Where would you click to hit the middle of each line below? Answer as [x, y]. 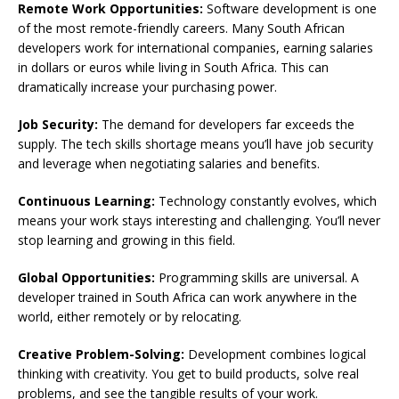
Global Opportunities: [86, 278]
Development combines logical [275, 354]
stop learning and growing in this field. [126, 240]
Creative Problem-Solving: [101, 354]
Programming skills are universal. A [257, 278]
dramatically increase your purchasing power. [147, 87]
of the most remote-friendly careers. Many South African [181, 28]
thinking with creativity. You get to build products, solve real [188, 374]
